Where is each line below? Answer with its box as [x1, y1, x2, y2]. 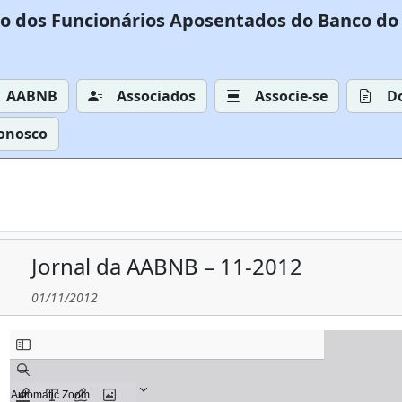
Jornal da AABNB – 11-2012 [31, 251, 302, 281]
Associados [117, 86, 196, 106]
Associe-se [255, 86, 328, 106]
